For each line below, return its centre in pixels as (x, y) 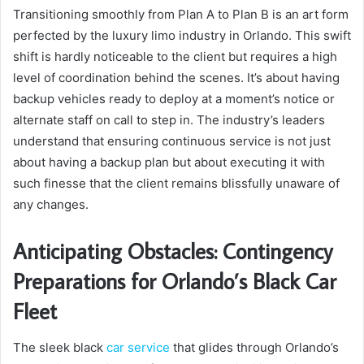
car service (138, 347)
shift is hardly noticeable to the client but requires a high (175, 57)
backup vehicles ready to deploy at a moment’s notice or (174, 99)
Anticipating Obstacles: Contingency (173, 251)
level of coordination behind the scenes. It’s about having (176, 78)
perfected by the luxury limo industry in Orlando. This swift (182, 36)
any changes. (51, 205)
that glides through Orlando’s (254, 347)
